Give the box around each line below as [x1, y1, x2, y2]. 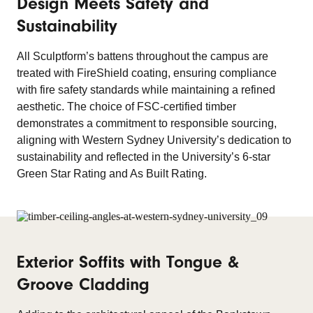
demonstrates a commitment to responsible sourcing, [17, 117, 277, 129]
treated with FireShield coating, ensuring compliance [17, 67, 277, 79]
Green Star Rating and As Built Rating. [17, 168, 207, 180]
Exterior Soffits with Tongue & [17, 252, 239, 272]
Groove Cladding [17, 275, 150, 294]
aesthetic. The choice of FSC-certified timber [17, 101, 236, 112]
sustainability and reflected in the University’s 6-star [17, 151, 270, 163]
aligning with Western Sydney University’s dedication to [17, 134, 291, 146]
